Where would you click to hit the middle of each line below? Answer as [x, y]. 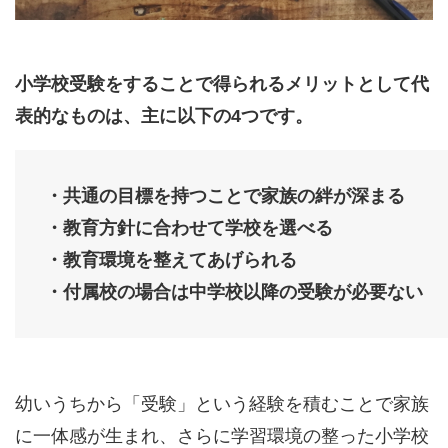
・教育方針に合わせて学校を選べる [189, 228]
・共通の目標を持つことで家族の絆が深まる [225, 196]
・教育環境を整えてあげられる [171, 260]
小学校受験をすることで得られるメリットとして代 [222, 84]
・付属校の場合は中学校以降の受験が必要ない [234, 292]
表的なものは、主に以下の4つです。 [164, 116]
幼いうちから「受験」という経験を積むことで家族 [222, 404]
